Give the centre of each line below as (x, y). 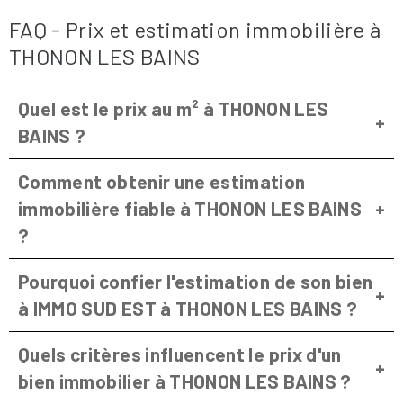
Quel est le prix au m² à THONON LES (174, 108)
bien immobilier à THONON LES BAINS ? (185, 381)
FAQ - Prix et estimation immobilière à (195, 29)
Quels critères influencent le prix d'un (180, 354)
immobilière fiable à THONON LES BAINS (190, 208)
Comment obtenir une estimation (162, 181)
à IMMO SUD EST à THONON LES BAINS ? (188, 308)
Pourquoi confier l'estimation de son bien (196, 281)
